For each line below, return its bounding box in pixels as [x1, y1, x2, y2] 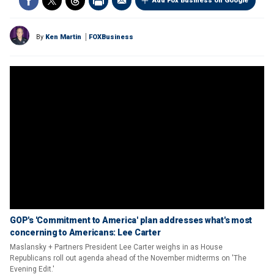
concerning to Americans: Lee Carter [10, 228, 161, 237]
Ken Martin [45, 33, 81, 41]
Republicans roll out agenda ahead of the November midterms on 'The [10, 254, 246, 262]
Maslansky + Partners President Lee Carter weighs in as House [10, 243, 223, 251]
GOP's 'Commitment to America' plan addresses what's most [10, 215, 252, 225]
